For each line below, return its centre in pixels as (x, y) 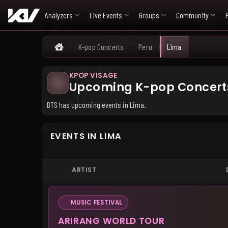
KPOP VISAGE (93, 76)
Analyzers (59, 15)
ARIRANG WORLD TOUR (111, 221)
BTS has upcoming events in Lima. (96, 105)
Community (192, 15)
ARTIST (84, 169)
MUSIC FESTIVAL (97, 202)
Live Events (106, 15)
